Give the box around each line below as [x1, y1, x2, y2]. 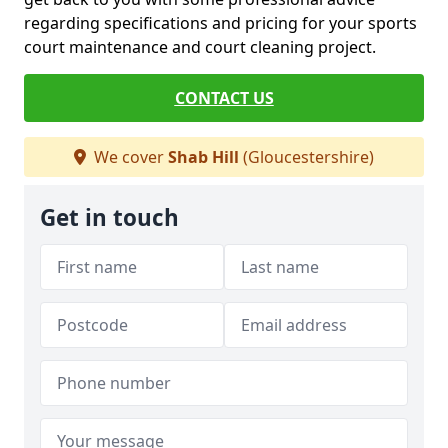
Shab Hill [168, 146, 239, 168]
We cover [90, 146, 168, 168]
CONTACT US [174, 87, 274, 109]
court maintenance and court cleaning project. [24, 36, 376, 58]
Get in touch [40, 202, 179, 233]
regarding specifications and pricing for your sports [24, 12, 417, 34]
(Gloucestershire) [239, 146, 374, 168]
